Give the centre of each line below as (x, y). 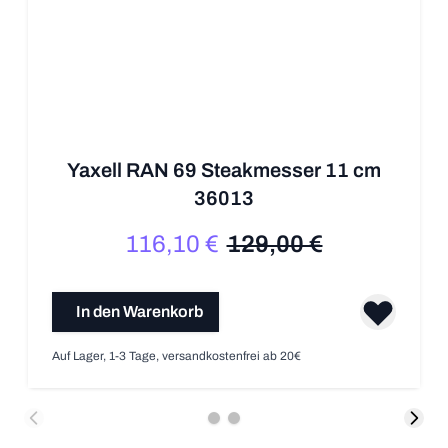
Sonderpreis (209, 252)
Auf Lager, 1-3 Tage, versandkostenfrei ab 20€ (176, 356)
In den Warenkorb (139, 312)
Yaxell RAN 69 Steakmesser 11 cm (224, 170)
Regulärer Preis (322, 252)
